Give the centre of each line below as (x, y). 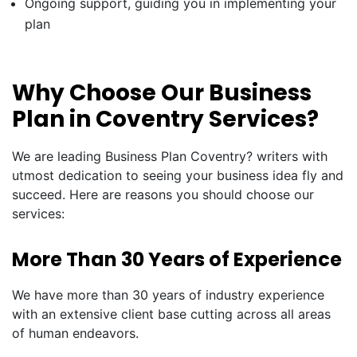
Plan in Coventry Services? (165, 119)
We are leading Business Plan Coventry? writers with (170, 156)
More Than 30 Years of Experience (177, 259)
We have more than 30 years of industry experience (168, 295)
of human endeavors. (75, 333)
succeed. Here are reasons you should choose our (163, 194)
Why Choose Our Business (162, 93)
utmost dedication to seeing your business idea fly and (178, 175)
